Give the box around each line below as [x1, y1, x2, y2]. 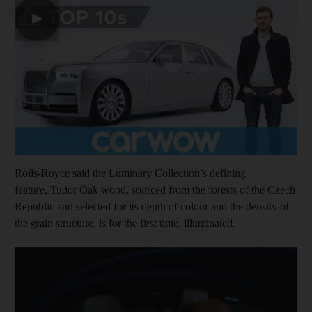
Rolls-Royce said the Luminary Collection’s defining [15, 166, 246, 179]
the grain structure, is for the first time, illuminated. [15, 217, 235, 229]
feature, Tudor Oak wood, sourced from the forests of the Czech [15, 183, 295, 196]
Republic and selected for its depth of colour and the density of [15, 200, 289, 212]
